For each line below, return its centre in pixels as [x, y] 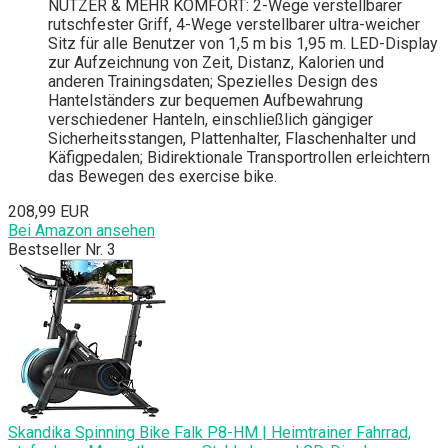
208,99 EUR [48, 212]
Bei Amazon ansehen [81, 231]
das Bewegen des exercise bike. [162, 177]
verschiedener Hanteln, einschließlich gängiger [210, 120]
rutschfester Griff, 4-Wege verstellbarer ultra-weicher [234, 25]
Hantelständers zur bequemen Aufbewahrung [205, 101]
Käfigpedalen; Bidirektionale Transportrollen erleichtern [239, 158]
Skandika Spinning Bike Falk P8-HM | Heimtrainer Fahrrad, [209, 433]
